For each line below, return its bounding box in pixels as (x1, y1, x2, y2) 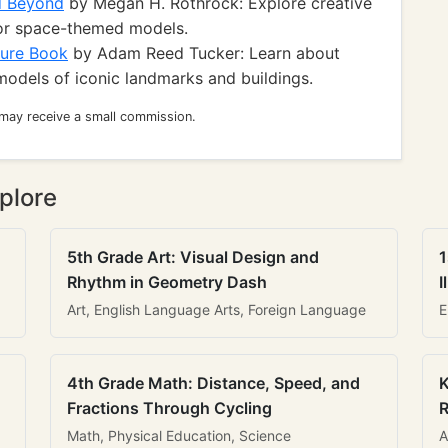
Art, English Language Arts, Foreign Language (67, 301, 366, 318)
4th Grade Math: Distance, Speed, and (67, 373, 360, 393)
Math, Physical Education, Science (67, 427, 291, 444)
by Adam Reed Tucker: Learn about (68, 43, 340, 63)
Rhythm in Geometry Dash (67, 272, 267, 292)
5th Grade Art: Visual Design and (67, 247, 319, 267)
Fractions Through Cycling (67, 398, 272, 418)
